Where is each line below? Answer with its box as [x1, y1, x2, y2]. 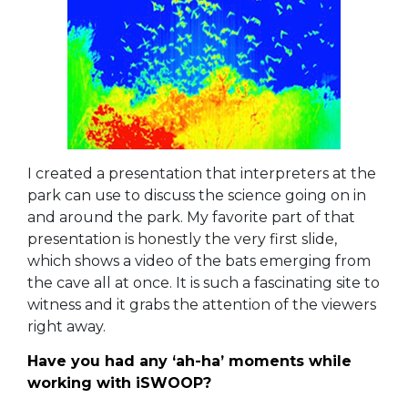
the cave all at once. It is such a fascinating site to [27, 273, 380, 291]
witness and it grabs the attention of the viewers [27, 295, 376, 313]
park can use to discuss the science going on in [27, 186, 366, 204]
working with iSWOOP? [27, 373, 214, 392]
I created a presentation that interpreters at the [27, 164, 376, 182]
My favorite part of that [187, 208, 355, 226]
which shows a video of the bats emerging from [27, 251, 371, 270]
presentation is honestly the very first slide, [27, 229, 337, 248]
